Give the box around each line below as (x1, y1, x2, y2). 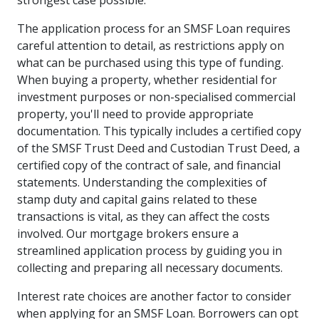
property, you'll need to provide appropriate (17, 106, 253, 122)
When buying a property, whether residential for (17, 72, 277, 88)
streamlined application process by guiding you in (17, 243, 282, 258)
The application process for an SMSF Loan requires (17, 21, 291, 36)
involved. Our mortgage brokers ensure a (17, 226, 239, 241)
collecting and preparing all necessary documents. (17, 260, 283, 276)
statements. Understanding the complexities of (17, 174, 267, 190)
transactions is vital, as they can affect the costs (17, 209, 270, 224)
